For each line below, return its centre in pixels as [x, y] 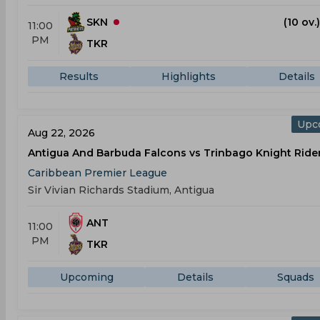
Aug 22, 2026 [61, 133]
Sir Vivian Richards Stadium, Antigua [121, 190]
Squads [296, 277]
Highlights [189, 76]
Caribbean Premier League [97, 173]
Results [79, 76]
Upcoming [86, 277]
